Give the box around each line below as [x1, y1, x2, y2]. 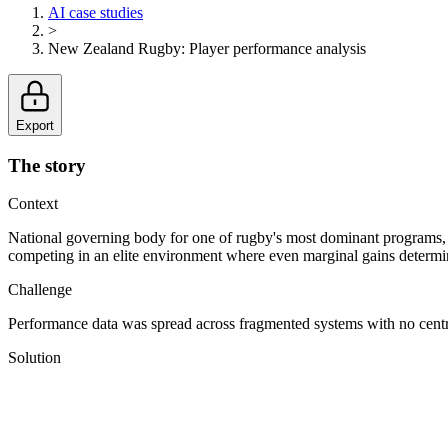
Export [16, 117, 54, 133]
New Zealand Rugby [48, 39, 181, 57]
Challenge [8, 281, 72, 299]
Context [8, 195, 58, 213]
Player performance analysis [189, 39, 366, 57]
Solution [8, 349, 61, 367]
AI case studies [48, 3, 143, 21]
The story [8, 154, 86, 176]
